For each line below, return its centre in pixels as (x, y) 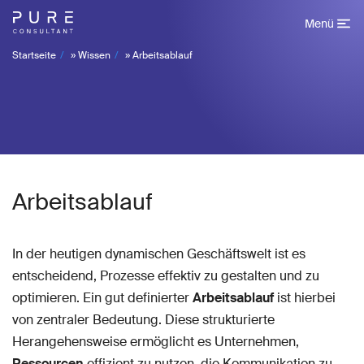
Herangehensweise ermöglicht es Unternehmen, (156, 342)
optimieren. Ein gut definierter (102, 298)
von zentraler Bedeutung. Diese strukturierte (143, 320)
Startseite (34, 55)
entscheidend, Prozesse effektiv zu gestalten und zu (166, 276)
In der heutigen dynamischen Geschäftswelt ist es (159, 254)
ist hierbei (305, 298)
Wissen (94, 55)
